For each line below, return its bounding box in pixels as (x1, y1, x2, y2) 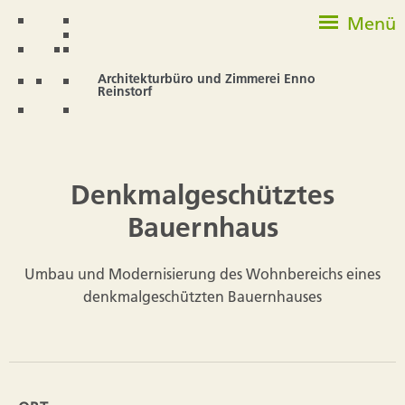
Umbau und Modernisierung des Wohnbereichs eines (24, 264, 381, 283)
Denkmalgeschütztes (71, 178, 334, 212)
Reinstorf (97, 83, 152, 99)
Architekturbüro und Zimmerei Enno (97, 71, 316, 87)
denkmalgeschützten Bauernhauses (83, 287, 322, 306)
